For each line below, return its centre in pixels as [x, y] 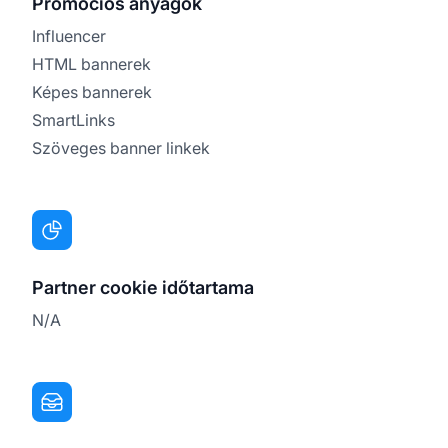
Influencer [69, 35]
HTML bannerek [91, 63]
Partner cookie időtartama [143, 287]
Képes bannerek [92, 91]
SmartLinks [73, 119]
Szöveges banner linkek [121, 147]
